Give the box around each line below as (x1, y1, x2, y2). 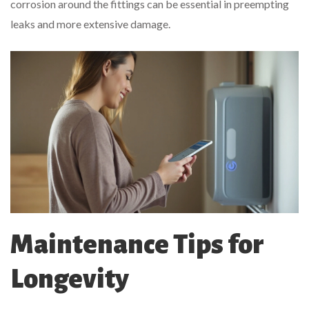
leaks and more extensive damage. (10, 17, 170, 30)
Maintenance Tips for (10, 229, 264, 259)
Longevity (10, 263, 129, 293)
